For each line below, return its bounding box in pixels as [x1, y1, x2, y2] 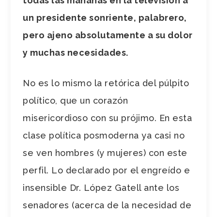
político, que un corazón [23, 95, 128, 106]
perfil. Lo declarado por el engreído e [23, 165, 190, 175]
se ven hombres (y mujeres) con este [23, 147, 187, 158]
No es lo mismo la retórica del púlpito [23, 77, 189, 88]
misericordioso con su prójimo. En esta [23, 112, 192, 123]
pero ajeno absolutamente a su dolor [23, 30, 193, 40]
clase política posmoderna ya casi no [23, 130, 185, 140]
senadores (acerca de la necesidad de [23, 200, 192, 210]
